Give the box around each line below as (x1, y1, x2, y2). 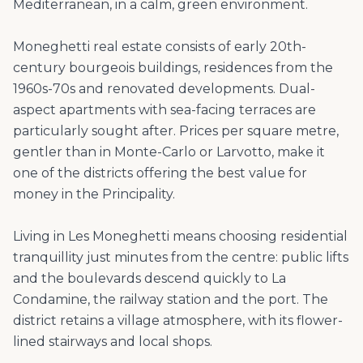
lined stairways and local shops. (13, 333, 212, 349)
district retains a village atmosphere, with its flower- (13, 312, 343, 328)
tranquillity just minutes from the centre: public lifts (13, 249, 348, 265)
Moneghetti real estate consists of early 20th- (13, 38, 306, 54)
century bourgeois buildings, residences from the (13, 59, 333, 75)
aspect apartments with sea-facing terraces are (13, 101, 316, 117)
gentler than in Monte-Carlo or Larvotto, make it (13, 143, 325, 160)
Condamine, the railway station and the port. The (13, 291, 328, 307)
